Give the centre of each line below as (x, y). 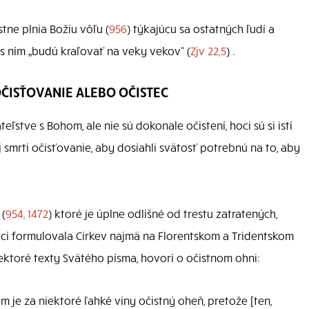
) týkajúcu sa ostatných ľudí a (201, 28)
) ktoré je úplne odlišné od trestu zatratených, (163, 213)
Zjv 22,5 (208, 50)
